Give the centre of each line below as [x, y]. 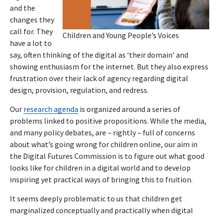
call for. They [31, 31]
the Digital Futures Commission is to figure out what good [107, 156]
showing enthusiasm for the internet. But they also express [109, 66]
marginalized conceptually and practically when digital [101, 210]
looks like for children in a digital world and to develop [100, 167]
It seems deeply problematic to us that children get [96, 198]
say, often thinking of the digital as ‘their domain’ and [99, 55]
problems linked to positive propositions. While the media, [108, 120]
